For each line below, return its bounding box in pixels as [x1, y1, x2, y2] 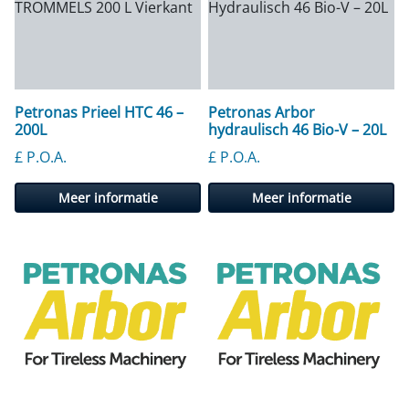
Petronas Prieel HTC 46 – [15, 101, 184, 122]
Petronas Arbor [208, 101, 315, 122]
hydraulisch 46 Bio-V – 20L [208, 119, 386, 140]
